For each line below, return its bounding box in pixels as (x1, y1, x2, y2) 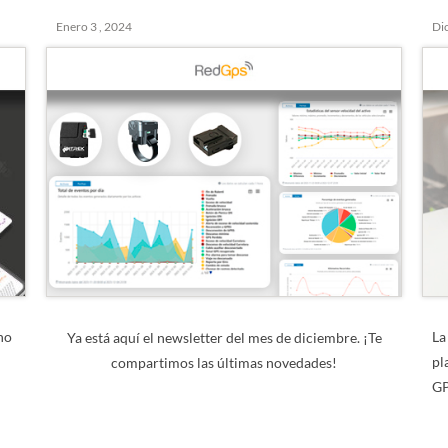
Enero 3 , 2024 (55, 19, 132, 34)
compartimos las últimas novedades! (111, 354, 337, 371)
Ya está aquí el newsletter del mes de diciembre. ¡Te (66, 329, 382, 346)
